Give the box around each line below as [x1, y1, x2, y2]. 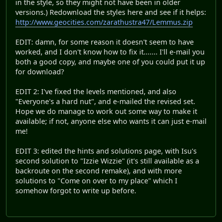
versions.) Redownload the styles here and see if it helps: [15, 7, 206, 17]
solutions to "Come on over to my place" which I [15, 175, 177, 185]
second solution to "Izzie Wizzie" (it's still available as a [15, 156, 199, 166]
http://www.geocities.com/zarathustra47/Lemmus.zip [15, 17, 193, 27]
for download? [15, 66, 64, 76]
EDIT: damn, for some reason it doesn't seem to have [15, 37, 194, 47]
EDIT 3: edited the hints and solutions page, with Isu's [15, 146, 197, 156]
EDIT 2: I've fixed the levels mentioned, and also [15, 86, 176, 96]
